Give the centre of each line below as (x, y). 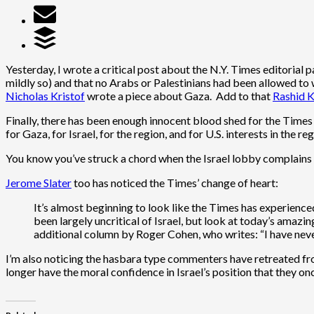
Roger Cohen (167, 233)
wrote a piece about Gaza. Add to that (179, 95)
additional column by (85, 233)
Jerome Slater (39, 182)
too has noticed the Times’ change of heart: (175, 182)
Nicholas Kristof (45, 95)
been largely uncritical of (94, 220)
